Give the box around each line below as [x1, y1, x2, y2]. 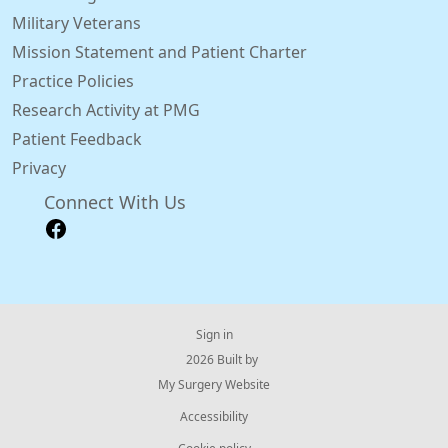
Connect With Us [44, 193, 186, 212]
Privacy [12, 159, 66, 176]
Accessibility [180, 410, 248, 423]
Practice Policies [12, 72, 134, 89]
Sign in [195, 328, 233, 341]
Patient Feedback [12, 130, 142, 147]
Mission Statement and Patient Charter [12, 43, 307, 60]
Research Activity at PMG [12, 101, 200, 118]
